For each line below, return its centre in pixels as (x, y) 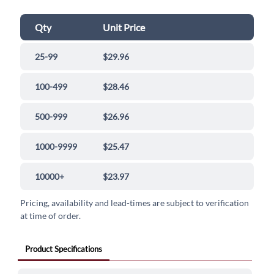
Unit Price (124, 28)
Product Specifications (63, 249)
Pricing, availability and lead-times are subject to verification (135, 203)
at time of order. (51, 216)
